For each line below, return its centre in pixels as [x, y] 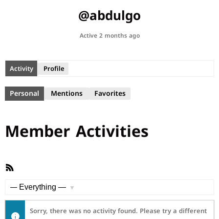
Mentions [67, 94]
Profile [54, 68]
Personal [24, 94]
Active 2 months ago [109, 36]
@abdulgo [109, 16]
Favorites [110, 94]
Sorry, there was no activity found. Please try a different [118, 211]
